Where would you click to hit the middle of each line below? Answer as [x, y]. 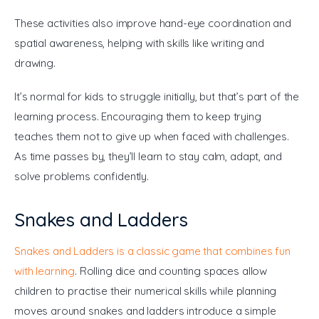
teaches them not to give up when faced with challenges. [153, 137]
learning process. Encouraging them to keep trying [139, 117]
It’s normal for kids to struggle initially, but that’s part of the [158, 97]
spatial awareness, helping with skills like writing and [141, 43]
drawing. [35, 63]
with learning [45, 271]
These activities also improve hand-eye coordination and [154, 23]
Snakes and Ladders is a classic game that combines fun [154, 251]
